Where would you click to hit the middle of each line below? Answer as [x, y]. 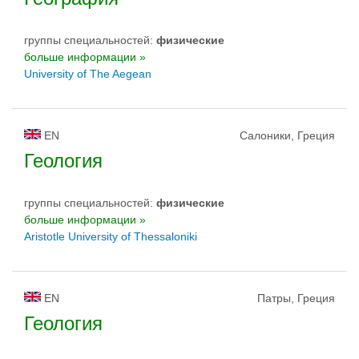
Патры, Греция [296, 298]
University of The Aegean [88, 74]
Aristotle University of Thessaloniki [111, 236]
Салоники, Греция [287, 135]
